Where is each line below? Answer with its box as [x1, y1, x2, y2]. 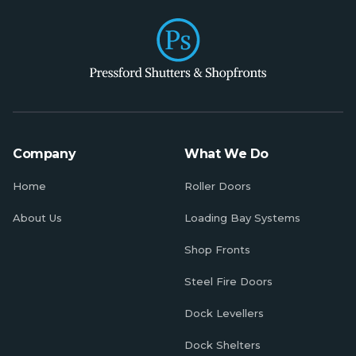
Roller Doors [184, 180, 251, 193]
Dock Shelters [184, 339, 261, 352]
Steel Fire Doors [184, 275, 273, 288]
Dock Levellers [184, 307, 264, 320]
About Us [13, 211, 62, 225]
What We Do [184, 146, 269, 162]
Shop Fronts [184, 243, 250, 257]
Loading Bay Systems [184, 211, 300, 225]
